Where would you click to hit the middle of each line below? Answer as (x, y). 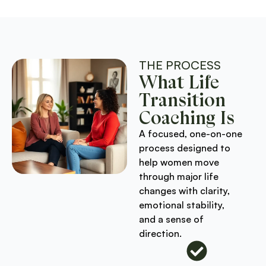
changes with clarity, (184, 190)
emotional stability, (182, 205)
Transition (182, 99)
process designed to (185, 148)
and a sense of (171, 219)
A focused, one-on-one (191, 133)
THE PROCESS (180, 65)
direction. (160, 233)
